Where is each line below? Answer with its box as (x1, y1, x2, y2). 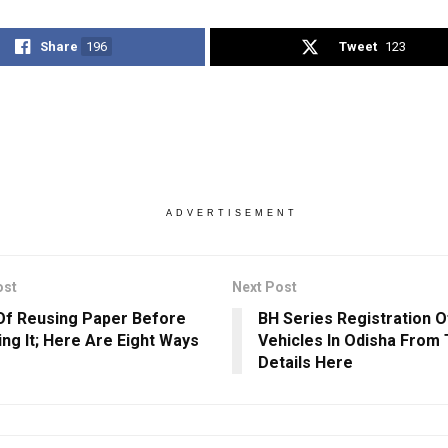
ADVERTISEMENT (165, 207, 298, 218)
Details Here (257, 352, 353, 372)
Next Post (231, 278, 297, 295)
